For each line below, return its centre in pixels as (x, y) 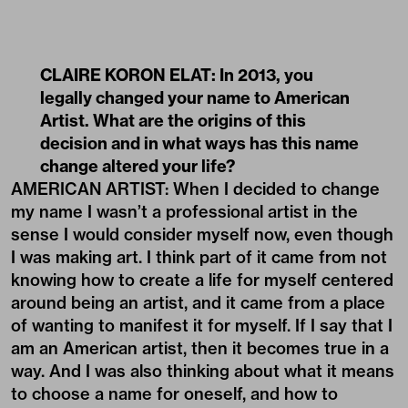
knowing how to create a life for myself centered (202, 280)
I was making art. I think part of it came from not (199, 257)
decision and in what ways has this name (199, 143)
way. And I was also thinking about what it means (203, 371)
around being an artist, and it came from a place (198, 303)
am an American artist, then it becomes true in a (200, 348)
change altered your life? (138, 166)
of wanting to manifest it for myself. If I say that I (202, 326)
